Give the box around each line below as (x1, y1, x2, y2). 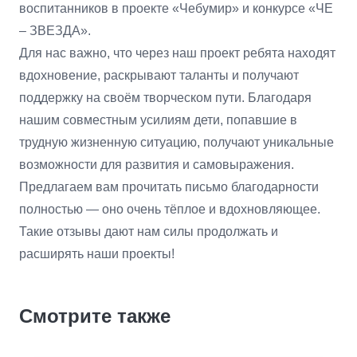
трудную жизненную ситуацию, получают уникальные (19, 135, 334, 149)
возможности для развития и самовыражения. (19, 158, 294, 171)
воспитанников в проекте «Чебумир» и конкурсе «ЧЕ (19, 2, 333, 15)
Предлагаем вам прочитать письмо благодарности (19, 180, 319, 194)
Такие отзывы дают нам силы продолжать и (19, 225, 278, 238)
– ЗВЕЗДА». (19, 24, 91, 37)
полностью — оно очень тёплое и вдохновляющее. (19, 202, 320, 216)
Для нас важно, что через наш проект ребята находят (19, 46, 335, 60)
